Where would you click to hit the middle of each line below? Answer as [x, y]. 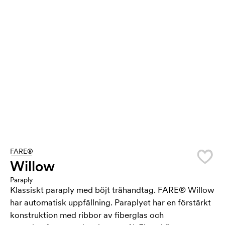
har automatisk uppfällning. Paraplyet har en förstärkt [110, 202]
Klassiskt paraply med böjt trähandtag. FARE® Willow [112, 190]
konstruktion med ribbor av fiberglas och [87, 215]
